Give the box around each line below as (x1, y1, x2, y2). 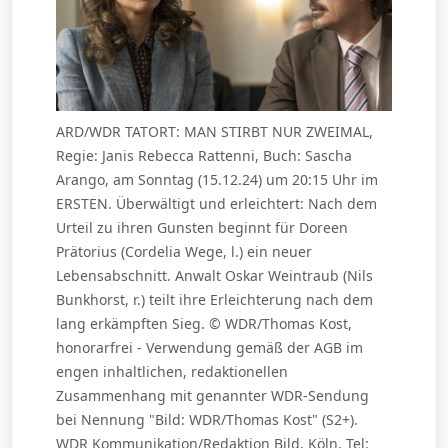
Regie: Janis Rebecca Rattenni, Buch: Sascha (56, 146, 352, 166)
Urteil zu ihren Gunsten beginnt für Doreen (56, 218, 348, 238)
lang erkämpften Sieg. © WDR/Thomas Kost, (56, 314, 352, 334)
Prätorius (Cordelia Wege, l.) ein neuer (56, 242, 312, 262)
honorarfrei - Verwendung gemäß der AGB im (56, 338, 363, 358)
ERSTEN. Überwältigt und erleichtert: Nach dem (56, 194, 377, 214)
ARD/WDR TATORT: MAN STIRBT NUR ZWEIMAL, (56, 122, 373, 142)
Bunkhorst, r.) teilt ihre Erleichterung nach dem (56, 290, 373, 310)
